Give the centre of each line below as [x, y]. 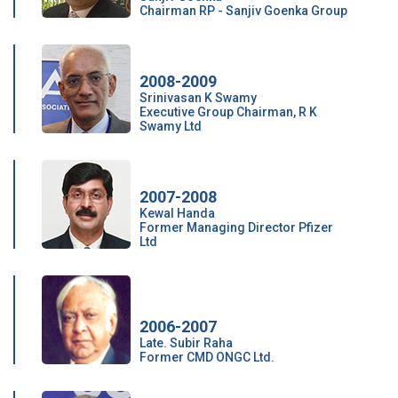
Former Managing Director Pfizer [236, 227]
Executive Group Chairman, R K [228, 112]
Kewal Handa [177, 213]
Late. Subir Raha [186, 343]
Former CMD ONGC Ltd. [207, 357]
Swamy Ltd [171, 126]
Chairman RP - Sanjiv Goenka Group [243, 11]
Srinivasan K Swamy [198, 98]
